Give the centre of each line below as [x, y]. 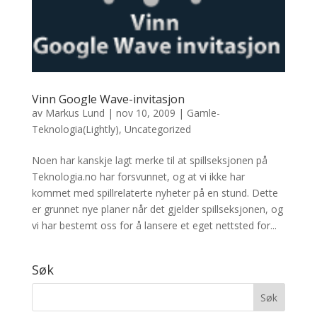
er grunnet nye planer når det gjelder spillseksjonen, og [157, 209]
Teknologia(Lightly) [75, 129]
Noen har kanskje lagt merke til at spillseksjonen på [149, 161]
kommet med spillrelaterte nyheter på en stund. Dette [155, 193]
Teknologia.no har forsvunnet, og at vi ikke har [138, 177]
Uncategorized [157, 129]
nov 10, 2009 [145, 113]
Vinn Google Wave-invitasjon [108, 99]
